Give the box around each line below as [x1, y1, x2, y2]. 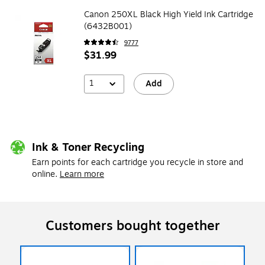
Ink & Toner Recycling [32, 138, 144, 156]
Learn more [60, 167, 104, 180]
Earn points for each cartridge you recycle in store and [32, 156, 243, 169]
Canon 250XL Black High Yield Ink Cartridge [84, 8, 253, 21]
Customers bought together [45, 215, 220, 236]
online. [32, 167, 57, 180]
